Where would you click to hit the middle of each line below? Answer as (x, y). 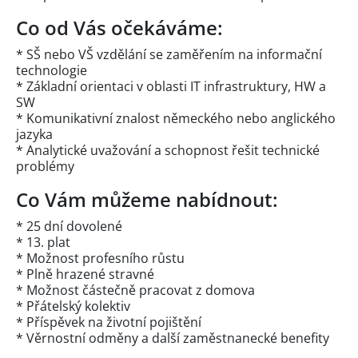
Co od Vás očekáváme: (119, 28)
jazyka (34, 135)
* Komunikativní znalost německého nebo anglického (176, 119)
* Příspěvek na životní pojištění (109, 322)
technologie (52, 71)
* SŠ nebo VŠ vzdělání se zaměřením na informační (169, 55)
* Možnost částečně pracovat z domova (135, 290)
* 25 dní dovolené (69, 227)
